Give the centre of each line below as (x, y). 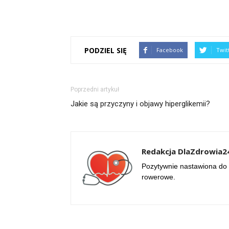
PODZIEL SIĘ (106, 50)
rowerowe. (158, 177)
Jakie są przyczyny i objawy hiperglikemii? (140, 104)
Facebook (170, 50)
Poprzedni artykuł (95, 89)
